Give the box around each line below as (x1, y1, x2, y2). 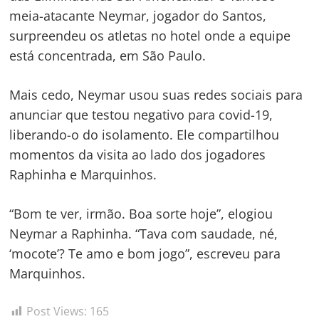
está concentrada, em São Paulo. (9, 47, 206, 65)
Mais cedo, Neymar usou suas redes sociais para (9, 86, 303, 104)
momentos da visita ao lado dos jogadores (9, 146, 266, 164)
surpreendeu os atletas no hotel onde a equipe (9, 27, 291, 45)
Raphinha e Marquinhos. (9, 166, 157, 184)
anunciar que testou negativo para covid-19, (9, 106, 273, 124)
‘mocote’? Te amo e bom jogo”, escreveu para (9, 245, 281, 263)
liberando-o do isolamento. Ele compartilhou (9, 126, 280, 144)
